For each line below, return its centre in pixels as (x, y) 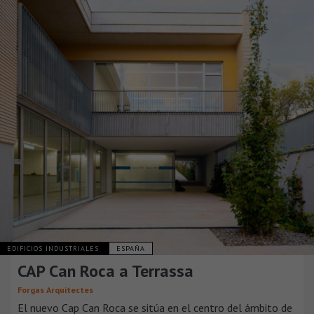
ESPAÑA (131, 248)
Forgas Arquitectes (55, 289)
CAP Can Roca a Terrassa (105, 271)
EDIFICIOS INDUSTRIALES (54, 248)
